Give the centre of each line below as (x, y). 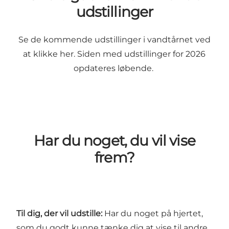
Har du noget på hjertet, (153, 213)
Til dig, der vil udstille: (59, 213)
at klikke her (49, 54)
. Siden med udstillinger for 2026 (140, 54)
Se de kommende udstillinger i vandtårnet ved (114, 39)
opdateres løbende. (114, 68)
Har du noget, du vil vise (114, 140)
